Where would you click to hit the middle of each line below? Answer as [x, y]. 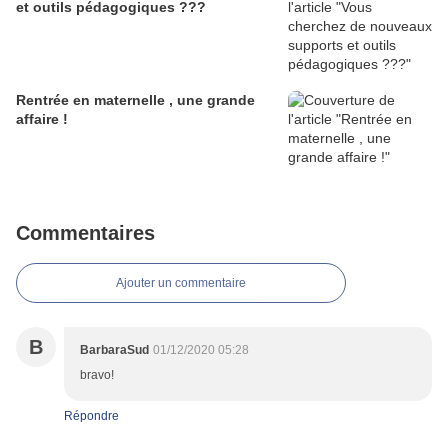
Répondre [91, 416]
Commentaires [85, 233]
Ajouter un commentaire [181, 283]
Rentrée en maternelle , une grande [135, 100]
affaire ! [42, 119]
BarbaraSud [114, 350]
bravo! [97, 375]
